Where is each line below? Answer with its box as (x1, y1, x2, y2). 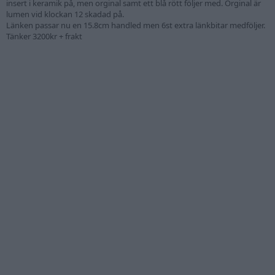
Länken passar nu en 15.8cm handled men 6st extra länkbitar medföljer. (6, 19, 265, 31)
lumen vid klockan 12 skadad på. (6, 8, 124, 20)
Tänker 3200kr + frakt (6, 30, 82, 42)
